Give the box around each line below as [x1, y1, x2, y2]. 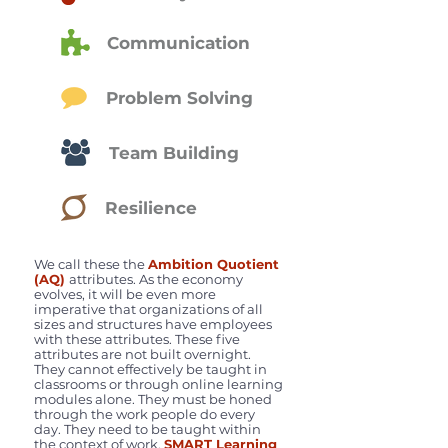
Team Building [109, 143, 239, 163]
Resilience [105, 198, 197, 218]
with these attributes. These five [34, 331, 240, 347]
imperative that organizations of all [34, 301, 263, 317]
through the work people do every [34, 406, 255, 422]
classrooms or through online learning [34, 376, 283, 392]
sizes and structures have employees [34, 316, 272, 332]
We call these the [34, 256, 148, 272]
